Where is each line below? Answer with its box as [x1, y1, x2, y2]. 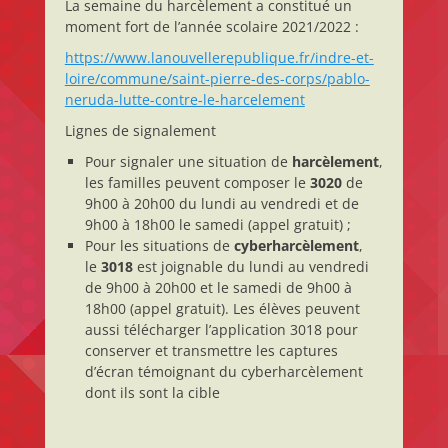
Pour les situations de [84, 236, 234, 255]
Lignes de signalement [64, 121, 216, 140]
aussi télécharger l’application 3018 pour [84, 320, 358, 339]
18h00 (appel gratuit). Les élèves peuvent [84, 299, 360, 318]
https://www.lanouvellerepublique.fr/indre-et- [64, 48, 374, 67]
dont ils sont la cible [84, 383, 220, 402]
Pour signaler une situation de [84, 152, 292, 171]
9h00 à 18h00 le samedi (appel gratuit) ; [84, 215, 351, 234]
